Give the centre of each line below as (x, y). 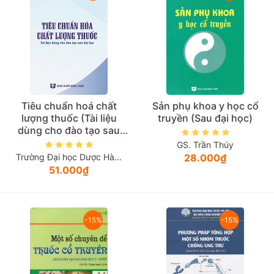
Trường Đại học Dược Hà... (69, 157)
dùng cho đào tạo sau (69, 130)
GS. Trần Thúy (205, 145)
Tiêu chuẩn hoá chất (69, 106)
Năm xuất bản (44, 20)
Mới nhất (33, 49)
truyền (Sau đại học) (205, 118)
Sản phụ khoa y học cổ (205, 106)
